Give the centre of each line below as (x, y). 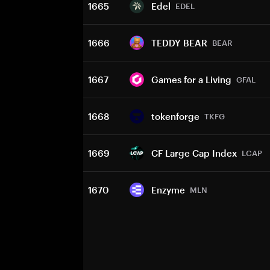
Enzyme (168, 190)
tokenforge (175, 116)
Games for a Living (191, 80)
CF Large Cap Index (194, 153)
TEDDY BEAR (179, 43)
